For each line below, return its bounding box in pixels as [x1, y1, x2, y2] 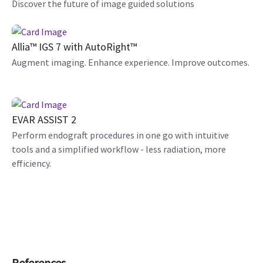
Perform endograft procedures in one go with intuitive [12, 129, 229, 141]
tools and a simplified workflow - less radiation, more [12, 143, 226, 155]
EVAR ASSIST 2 [12, 112, 76, 126]
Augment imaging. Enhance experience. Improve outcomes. [12, 56, 249, 68]
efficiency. [12, 157, 51, 169]
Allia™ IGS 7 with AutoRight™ [12, 39, 137, 53]
